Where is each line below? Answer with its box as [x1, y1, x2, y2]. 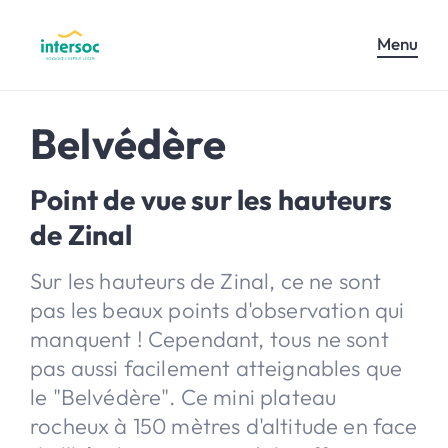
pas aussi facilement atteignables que [30, 353, 403, 382]
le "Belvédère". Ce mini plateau [30, 382, 337, 411]
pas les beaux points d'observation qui [30, 295, 405, 324]
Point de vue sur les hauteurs [30, 181, 392, 217]
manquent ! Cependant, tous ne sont [30, 324, 389, 353]
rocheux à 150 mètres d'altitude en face [30, 411, 418, 440]
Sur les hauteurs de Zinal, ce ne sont [30, 266, 382, 295]
